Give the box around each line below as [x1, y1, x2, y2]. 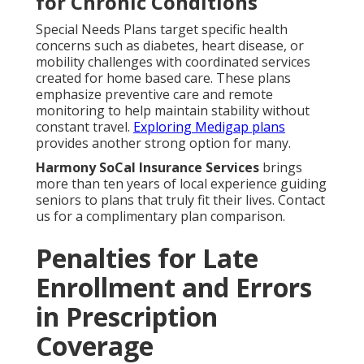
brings [259, 158, 302, 177]
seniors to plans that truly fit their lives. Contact [36, 191, 325, 210]
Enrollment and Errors [36, 270, 312, 305]
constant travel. [36, 118, 133, 136]
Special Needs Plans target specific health [36, 20, 288, 39]
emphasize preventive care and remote [36, 85, 273, 104]
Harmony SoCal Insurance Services [36, 158, 259, 177]
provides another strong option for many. [36, 134, 291, 153]
